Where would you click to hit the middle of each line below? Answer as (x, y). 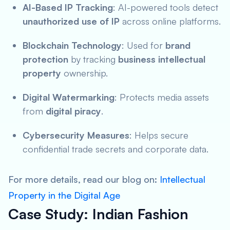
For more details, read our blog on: (84, 179)
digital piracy (73, 111)
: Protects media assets (162, 97)
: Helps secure (159, 135)
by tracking (93, 59)
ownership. (84, 73)
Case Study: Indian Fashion (98, 214)
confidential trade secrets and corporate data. (116, 149)
